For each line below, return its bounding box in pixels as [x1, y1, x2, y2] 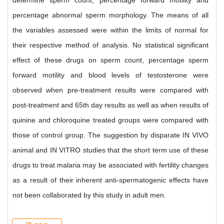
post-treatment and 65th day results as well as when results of [12, 101, 208, 109]
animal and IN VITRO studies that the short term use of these [12, 146, 208, 154]
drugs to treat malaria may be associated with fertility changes [12, 161, 208, 169]
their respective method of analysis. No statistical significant [12, 41, 208, 49]
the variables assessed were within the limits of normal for [12, 26, 208, 34]
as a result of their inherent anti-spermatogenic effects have [12, 176, 208, 184]
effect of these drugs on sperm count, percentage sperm [12, 56, 208, 64]
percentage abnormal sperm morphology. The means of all [12, 11, 208, 19]
